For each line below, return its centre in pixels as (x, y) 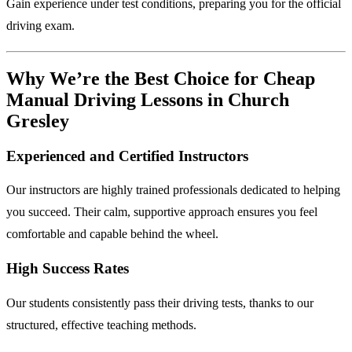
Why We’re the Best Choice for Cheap (161, 78)
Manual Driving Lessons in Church (148, 99)
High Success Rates (68, 268)
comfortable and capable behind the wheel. (112, 234)
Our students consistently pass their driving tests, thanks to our (160, 302)
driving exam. (40, 25)
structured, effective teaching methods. (101, 324)
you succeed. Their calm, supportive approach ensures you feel (162, 212)
